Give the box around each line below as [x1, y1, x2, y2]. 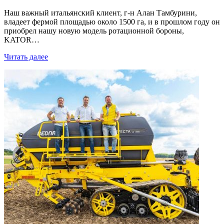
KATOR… [4, 35, 39, 44]
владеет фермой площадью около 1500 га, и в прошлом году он [4, 17, 220, 26]
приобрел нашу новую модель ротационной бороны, [4, 26, 184, 35]
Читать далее [4, 52, 48, 61]
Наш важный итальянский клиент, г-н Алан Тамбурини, [4, 8, 197, 17]
